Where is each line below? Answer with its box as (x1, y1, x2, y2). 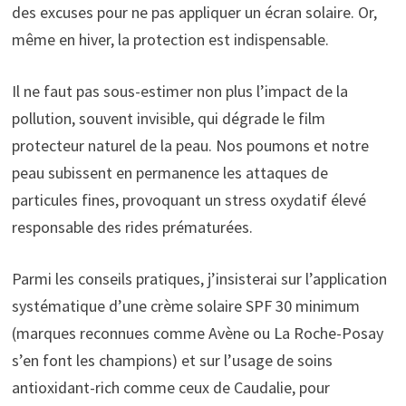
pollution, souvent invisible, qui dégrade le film (11, 107, 325, 129)
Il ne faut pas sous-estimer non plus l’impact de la (11, 80, 348, 101)
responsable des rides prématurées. (11, 216, 253, 237)
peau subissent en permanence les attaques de (11, 161, 328, 183)
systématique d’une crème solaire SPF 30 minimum (11, 295, 360, 316)
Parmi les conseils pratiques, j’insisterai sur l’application (11, 267, 387, 289)
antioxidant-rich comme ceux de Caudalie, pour (11, 376, 330, 398)
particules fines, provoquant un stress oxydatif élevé (11, 188, 366, 210)
